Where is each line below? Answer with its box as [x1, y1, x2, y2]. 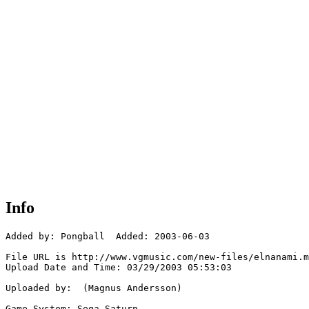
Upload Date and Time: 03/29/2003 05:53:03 [6, 262, 232, 273]
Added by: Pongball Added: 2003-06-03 [6, 231, 210, 242]
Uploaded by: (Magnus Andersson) [6, 283, 182, 294]
